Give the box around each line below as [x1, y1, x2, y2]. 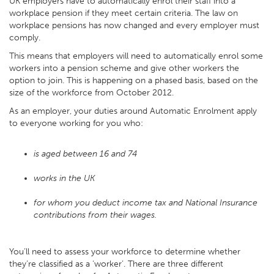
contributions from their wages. [34, 210, 157, 221]
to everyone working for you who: [9, 118, 143, 129]
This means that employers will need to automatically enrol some [9, 51, 263, 62]
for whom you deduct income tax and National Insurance [34, 198, 257, 209]
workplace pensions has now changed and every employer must [9, 20, 259, 31]
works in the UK [34, 173, 97, 184]
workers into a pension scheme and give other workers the [9, 63, 239, 74]
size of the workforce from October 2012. [9, 87, 174, 98]
